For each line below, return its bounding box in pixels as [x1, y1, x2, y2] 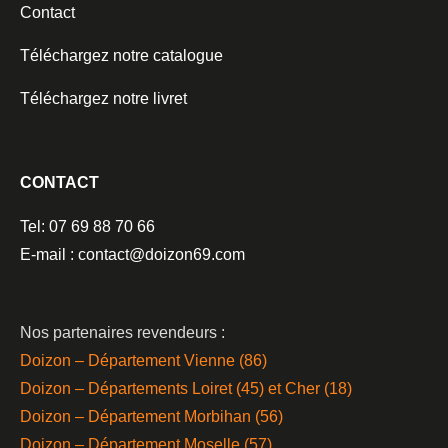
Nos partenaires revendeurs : [20, 323, 225, 341]
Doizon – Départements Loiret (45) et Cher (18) [20, 379, 352, 397]
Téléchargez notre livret [20, 89, 187, 107]
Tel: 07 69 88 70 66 [20, 217, 155, 235]
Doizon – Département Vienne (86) [20, 351, 267, 369]
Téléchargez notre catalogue [20, 46, 223, 64]
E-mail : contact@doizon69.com [20, 245, 245, 263]
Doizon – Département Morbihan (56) [20, 407, 283, 425]
